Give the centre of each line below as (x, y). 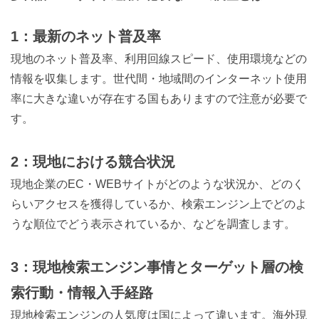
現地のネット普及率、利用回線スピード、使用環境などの (159, 59)
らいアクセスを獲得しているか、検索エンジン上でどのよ (159, 204)
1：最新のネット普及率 (86, 36)
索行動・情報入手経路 (82, 293)
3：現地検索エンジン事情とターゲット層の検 (157, 267)
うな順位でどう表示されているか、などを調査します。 (153, 224)
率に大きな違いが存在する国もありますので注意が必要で (159, 99)
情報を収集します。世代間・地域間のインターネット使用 (159, 79)
